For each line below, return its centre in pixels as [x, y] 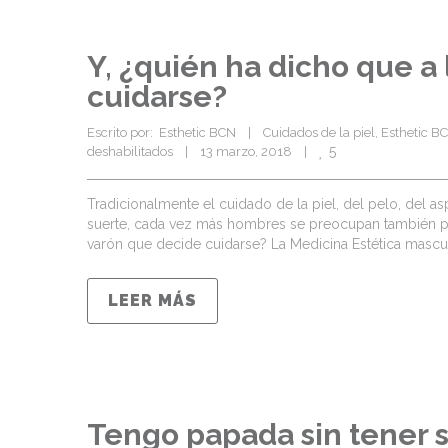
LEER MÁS [152, 300]
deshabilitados [130, 151]
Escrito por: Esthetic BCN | [175, 132]
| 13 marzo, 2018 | [246, 151]
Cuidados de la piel [319, 132]
